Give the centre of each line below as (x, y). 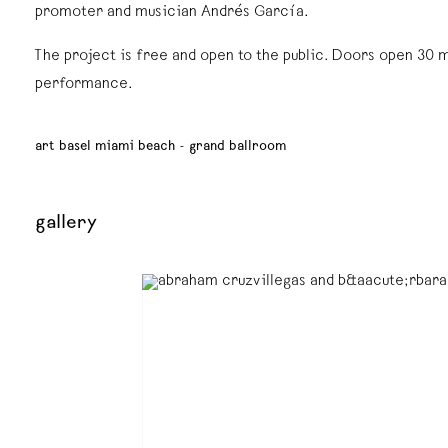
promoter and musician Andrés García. (172, 13)
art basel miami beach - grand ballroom (160, 147)
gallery (66, 224)
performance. (84, 85)
